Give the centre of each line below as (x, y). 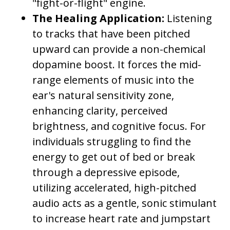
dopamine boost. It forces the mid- (117, 65)
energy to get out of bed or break (114, 157)
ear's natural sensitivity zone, (103, 95)
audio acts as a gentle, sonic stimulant (125, 203)
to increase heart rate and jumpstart (122, 219)
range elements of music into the (113, 80)
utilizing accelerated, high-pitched (114, 188)
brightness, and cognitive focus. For (119, 126)
